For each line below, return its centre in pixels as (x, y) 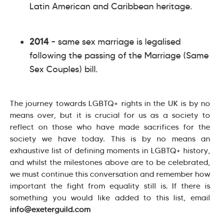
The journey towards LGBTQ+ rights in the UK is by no (110, 103)
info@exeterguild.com (50, 209)
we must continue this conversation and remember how (110, 174)
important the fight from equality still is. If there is (110, 186)
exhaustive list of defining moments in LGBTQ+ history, (110, 150)
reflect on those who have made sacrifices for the (110, 127)
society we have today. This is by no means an (110, 138)
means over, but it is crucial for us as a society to (110, 115)
